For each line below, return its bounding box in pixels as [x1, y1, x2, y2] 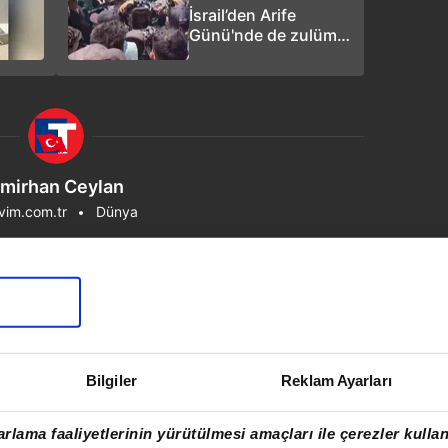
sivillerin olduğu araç [189, 64, 347, 85]
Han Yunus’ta [189, 44, 291, 65]
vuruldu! [189, 84, 253, 105]
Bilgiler [86, 371, 137, 389]
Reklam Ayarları [281, 371, 392, 389]
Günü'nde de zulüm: [189, 24, 342, 45]
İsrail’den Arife [189, 4, 296, 25]
